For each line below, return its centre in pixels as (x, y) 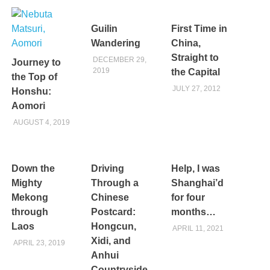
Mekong (30, 197)
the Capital (195, 72)
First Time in (199, 28)
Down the (33, 168)
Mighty (27, 183)
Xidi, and (111, 240)
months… (193, 212)
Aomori (29, 105)
